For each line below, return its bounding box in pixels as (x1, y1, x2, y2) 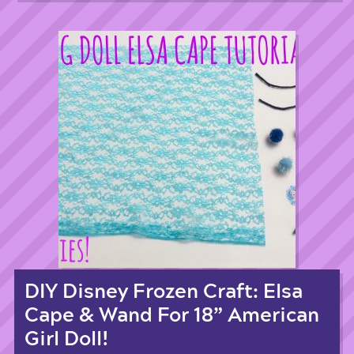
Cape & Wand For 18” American (24, 306, 319, 326)
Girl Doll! (24, 330, 109, 350)
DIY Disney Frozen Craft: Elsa (24, 282, 303, 303)
